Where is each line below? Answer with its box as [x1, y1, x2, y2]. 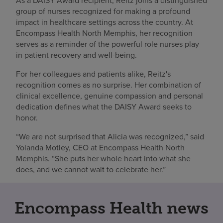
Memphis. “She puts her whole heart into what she [16, 153, 191, 164]
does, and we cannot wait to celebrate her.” [16, 164, 166, 175]
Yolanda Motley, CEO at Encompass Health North [16, 142, 185, 153]
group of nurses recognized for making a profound [16, 5, 190, 17]
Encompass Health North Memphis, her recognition [16, 27, 193, 39]
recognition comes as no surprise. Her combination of [16, 79, 201, 91]
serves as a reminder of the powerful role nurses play [16, 38, 199, 50]
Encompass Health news [14, 199, 209, 218]
